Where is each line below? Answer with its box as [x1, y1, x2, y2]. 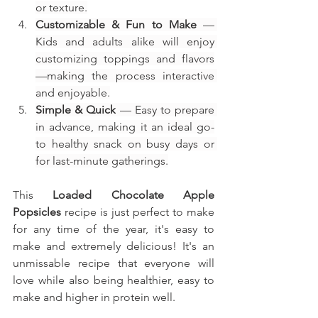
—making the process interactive [35, 68, 214, 82]
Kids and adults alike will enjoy [35, 34, 214, 48]
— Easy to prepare [116, 102, 215, 116]
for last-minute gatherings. [35, 153, 168, 168]
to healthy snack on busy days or [35, 136, 214, 150]
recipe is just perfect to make [65, 204, 214, 219]
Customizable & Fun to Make [35, 17, 197, 31]
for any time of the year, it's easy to [13, 221, 214, 236]
